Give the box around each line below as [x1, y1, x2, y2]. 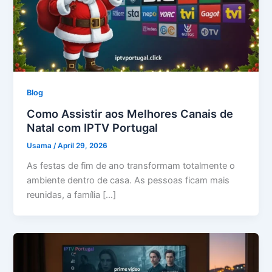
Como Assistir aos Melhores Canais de [27, 106, 234, 120]
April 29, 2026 [58, 141, 108, 151]
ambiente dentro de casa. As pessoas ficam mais [27, 175, 230, 186]
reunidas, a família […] [27, 189, 117, 201]
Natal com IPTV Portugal [27, 120, 158, 134]
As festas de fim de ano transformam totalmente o [27, 160, 236, 172]
